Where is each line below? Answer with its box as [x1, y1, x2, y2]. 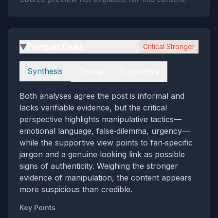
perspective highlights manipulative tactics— [19, 114, 182, 124]
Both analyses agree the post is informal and [19, 91, 184, 101]
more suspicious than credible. [19, 184, 132, 194]
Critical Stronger [143, 42, 195, 51]
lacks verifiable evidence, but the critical [19, 103, 167, 112]
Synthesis [27, 66, 63, 76]
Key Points [19, 203, 55, 212]
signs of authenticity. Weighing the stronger [19, 161, 178, 171]
